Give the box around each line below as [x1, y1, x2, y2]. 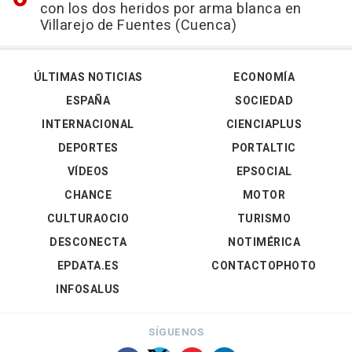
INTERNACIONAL [42, 116, 134, 133]
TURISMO [236, 211, 291, 227]
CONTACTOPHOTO [211, 258, 317, 274]
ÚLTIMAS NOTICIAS [33, 69, 143, 86]
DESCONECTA [49, 234, 126, 251]
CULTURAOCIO [46, 211, 130, 227]
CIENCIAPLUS [225, 116, 302, 133]
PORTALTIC [232, 140, 296, 156]
